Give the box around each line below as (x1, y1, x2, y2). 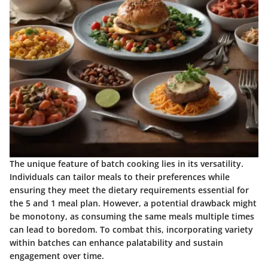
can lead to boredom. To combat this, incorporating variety (10, 224, 253, 236)
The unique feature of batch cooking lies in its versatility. (10, 158, 243, 170)
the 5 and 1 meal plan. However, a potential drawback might (10, 197, 257, 209)
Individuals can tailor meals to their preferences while (10, 171, 230, 183)
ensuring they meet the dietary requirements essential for (10, 184, 249, 196)
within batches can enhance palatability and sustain (10, 237, 223, 249)
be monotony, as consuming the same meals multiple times (10, 211, 254, 223)
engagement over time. (10, 250, 104, 262)
